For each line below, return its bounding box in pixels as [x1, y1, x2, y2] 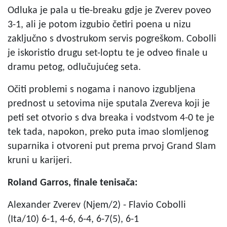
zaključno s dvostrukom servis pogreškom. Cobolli [8, 33, 216, 44]
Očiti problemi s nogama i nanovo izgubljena [8, 84, 196, 95]
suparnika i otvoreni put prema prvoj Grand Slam [8, 141, 216, 152]
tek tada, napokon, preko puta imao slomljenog [8, 127, 208, 137]
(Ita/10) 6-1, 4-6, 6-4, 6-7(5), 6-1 [8, 214, 139, 224]
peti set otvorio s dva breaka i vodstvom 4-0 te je [8, 112, 214, 123]
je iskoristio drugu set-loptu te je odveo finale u [8, 48, 208, 58]
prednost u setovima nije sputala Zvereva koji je [8, 98, 210, 109]
